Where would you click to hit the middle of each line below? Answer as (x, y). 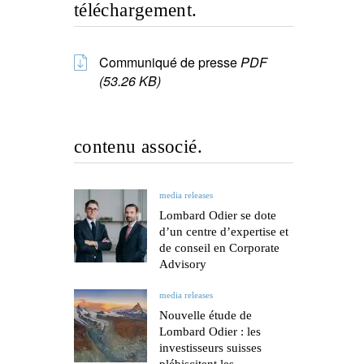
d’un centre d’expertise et (224, 232)
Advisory (183, 264)
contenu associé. (138, 147)
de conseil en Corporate (219, 248)
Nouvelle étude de (206, 315)
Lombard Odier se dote (218, 215)
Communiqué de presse (170, 62)
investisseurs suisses (210, 348)
